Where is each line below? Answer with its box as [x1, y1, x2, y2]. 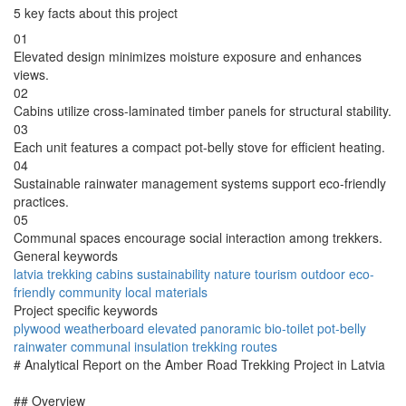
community [59, 283, 121, 302]
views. [14, 65, 49, 84]
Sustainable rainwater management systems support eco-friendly [14, 174, 386, 193]
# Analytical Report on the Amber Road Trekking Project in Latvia [14, 355, 385, 374]
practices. [14, 192, 69, 211]
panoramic [200, 319, 261, 338]
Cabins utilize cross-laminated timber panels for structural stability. [14, 101, 391, 121]
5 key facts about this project [14, 4, 178, 23]
